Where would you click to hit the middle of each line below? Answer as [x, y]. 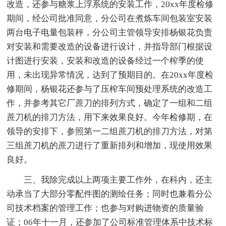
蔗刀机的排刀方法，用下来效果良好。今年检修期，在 [110, 117]
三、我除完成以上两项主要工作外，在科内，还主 [118, 180]
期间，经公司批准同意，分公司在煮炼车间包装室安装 [110, 18]
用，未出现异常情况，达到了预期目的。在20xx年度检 [110, 75]
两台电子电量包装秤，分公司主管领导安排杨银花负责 [110, 32]
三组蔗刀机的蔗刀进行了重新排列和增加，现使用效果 [110, 145]
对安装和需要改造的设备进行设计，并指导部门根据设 [110, 46]
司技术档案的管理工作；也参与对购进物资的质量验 [105, 208]
